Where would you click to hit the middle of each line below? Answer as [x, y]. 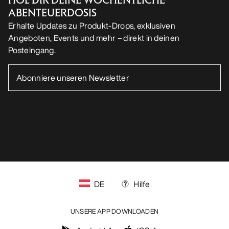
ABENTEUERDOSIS [52, 13]
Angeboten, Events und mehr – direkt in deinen [94, 38]
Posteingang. [32, 50]
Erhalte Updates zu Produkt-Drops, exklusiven [92, 25]
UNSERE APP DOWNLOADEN [114, 211]
